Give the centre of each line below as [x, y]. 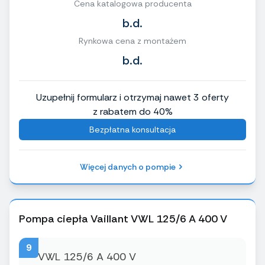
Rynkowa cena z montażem [132, 41]
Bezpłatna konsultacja [132, 130]
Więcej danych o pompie [128, 167]
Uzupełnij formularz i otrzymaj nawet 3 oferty [132, 98]
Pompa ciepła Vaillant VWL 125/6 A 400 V [123, 219]
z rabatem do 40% [132, 112]
